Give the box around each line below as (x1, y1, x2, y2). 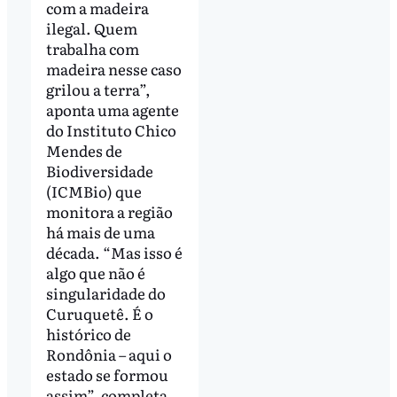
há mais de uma (45, 220, 155, 243)
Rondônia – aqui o (45, 342, 172, 365)
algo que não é (45, 261, 145, 284)
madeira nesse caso (45, 57, 182, 80)
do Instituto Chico (45, 118, 176, 141)
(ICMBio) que (45, 179, 142, 202)
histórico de (45, 322, 131, 345)
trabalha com (45, 36, 139, 59)
